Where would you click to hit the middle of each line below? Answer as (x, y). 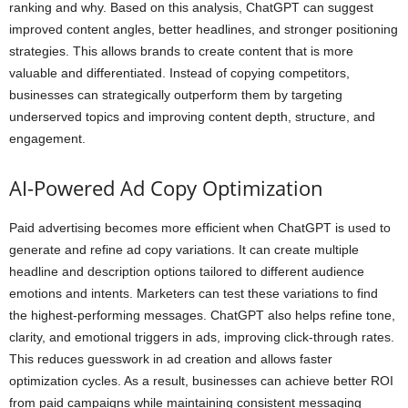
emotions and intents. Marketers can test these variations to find (194, 293)
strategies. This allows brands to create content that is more (181, 51)
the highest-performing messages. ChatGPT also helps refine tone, (202, 315)
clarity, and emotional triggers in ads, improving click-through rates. (202, 337)
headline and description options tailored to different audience (187, 271)
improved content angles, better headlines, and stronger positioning (204, 29)
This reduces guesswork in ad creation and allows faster (171, 358)
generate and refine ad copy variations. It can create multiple (184, 249)
